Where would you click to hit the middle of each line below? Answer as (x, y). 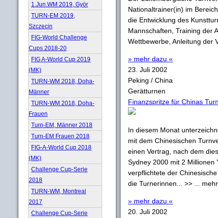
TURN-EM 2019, (53, 15)
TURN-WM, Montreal (59, 191)
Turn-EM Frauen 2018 (60, 136)
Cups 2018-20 (48, 48)
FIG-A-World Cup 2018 (61, 147)
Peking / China (150, 80)
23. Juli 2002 (148, 70)
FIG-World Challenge (59, 37)
